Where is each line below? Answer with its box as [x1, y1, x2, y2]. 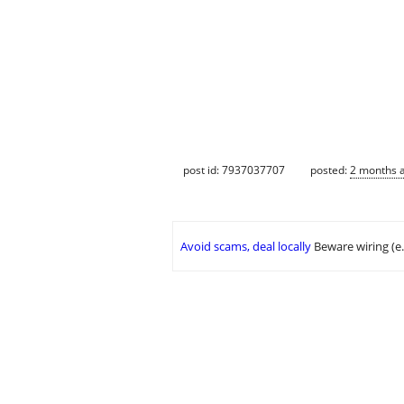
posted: [310, 161, 350, 178]
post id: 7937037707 [183, 161, 285, 178]
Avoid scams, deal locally [180, 238, 311, 255]
